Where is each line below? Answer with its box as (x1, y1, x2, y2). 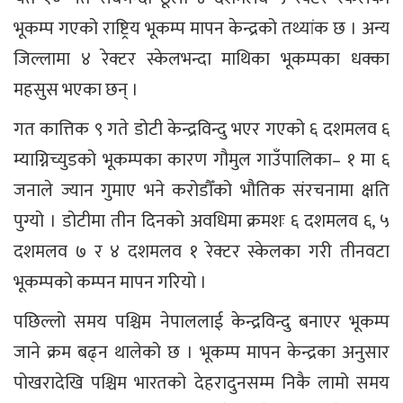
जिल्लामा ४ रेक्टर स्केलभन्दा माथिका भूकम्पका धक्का (13, 43, 390, 75)
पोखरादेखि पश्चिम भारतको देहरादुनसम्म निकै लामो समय (13, 367, 390, 399)
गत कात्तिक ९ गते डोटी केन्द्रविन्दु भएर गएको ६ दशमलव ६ (13, 113, 390, 145)
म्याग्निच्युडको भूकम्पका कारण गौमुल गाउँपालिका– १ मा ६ (13, 144, 390, 175)
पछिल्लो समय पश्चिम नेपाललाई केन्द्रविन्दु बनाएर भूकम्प (13, 306, 390, 337)
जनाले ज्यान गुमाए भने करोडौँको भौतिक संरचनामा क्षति (13, 175, 390, 206)
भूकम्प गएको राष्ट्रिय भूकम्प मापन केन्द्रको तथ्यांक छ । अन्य (13, 13, 390, 44)
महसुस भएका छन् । (13, 74, 139, 105)
